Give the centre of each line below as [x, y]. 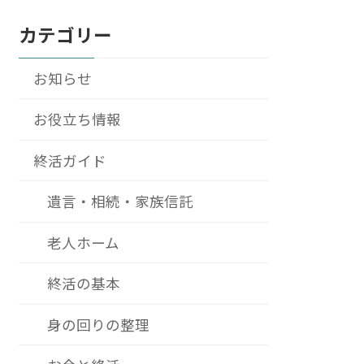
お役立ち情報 [77, 119]
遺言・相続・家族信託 [121, 201]
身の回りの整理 [99, 324]
